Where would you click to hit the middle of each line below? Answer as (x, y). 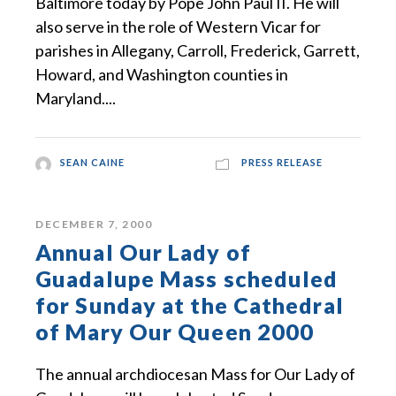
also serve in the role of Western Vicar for (178, 27)
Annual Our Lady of (143, 252)
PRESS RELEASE (282, 163)
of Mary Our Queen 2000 (175, 332)
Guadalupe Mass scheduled (187, 279)
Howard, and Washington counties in (162, 75)
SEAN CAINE (92, 163)
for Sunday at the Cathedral (190, 305)
